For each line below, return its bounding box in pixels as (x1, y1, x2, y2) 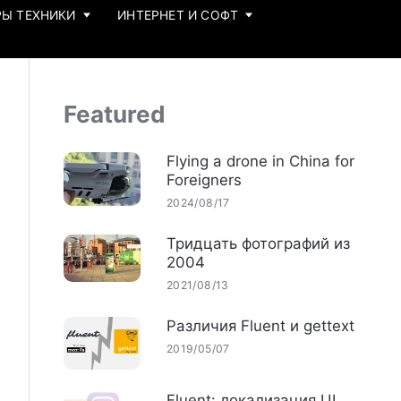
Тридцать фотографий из (166, 234, 350, 252)
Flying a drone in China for (166, 151, 354, 170)
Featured (63, 99, 166, 128)
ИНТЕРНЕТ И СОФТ (117, 7, 239, 22)
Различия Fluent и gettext (166, 317, 354, 336)
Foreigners (166, 170, 242, 189)
